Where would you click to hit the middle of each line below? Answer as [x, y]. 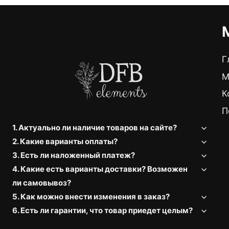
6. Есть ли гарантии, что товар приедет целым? [102, 210]
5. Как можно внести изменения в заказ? [91, 196]
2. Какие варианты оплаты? [65, 141]
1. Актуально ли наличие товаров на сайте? [95, 127]
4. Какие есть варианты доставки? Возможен [100, 169]
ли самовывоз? [42, 182]
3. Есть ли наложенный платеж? [74, 155]
